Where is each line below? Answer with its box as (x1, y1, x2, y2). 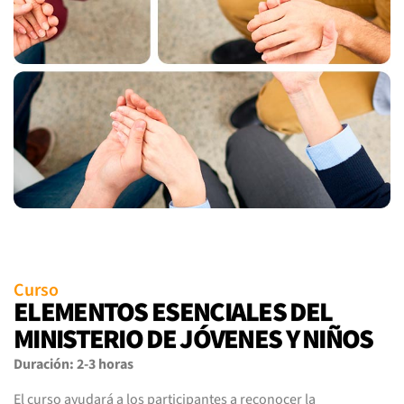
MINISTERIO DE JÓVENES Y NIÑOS (14, 319, 373, 359)
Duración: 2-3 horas (14, 353, 133, 374)
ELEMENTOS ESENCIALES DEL (14, 292, 333, 332)
